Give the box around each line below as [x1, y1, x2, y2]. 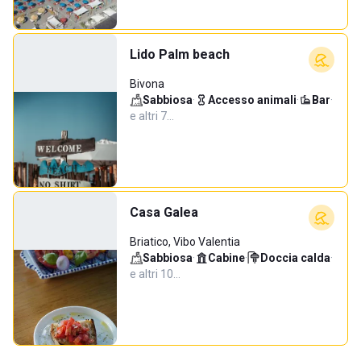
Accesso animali [208, 93, 297, 106]
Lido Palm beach [130, 47, 230, 62]
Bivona [130, 77, 164, 90]
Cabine [208, 251, 245, 264]
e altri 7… [130, 110, 174, 122]
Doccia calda [260, 251, 330, 264]
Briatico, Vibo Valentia [130, 235, 240, 248]
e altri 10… [130, 268, 180, 280]
